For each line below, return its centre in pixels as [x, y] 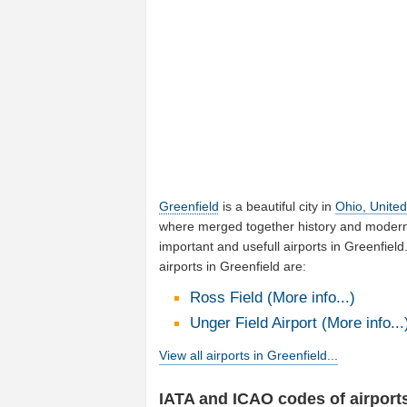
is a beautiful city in [278, 206]
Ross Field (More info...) [272, 297]
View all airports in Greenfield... [249, 356]
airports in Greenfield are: [233, 266]
